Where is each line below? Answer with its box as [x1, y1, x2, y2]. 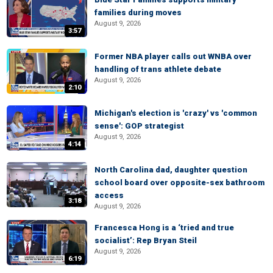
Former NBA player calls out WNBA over [94, 52, 252, 61]
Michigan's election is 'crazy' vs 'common [94, 108, 257, 118]
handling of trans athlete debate [94, 65, 221, 74]
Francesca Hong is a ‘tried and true [94, 223, 234, 232]
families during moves [94, 8, 182, 17]
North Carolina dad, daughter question [94, 165, 247, 174]
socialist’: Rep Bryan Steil [94, 236, 197, 245]
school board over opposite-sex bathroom [94, 178, 264, 187]
